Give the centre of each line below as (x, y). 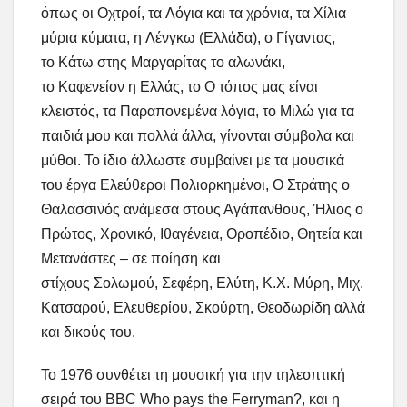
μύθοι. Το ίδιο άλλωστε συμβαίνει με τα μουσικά (193, 161)
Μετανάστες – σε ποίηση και (131, 259)
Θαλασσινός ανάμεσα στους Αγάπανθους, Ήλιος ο (202, 210)
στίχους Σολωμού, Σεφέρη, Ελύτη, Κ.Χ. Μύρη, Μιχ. (202, 283)
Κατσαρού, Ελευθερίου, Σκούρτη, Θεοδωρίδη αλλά (203, 308)
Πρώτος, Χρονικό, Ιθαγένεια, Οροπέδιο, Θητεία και (203, 234)
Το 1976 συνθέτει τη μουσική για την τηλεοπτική (193, 375)
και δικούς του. (88, 333)
